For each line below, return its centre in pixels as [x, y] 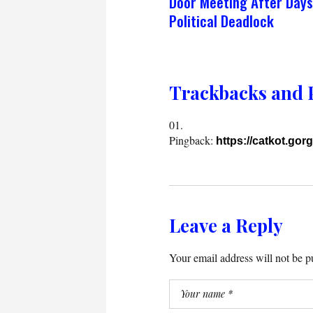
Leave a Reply [226, 225]
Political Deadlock [221, 20]
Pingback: [192, 140]
